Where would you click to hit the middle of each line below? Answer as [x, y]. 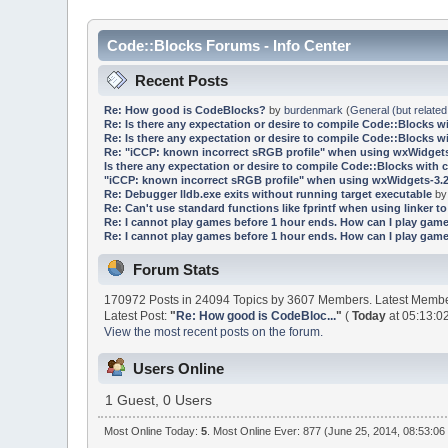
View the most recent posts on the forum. [214, 332]
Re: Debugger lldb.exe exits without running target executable [267, 193]
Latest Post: [137, 316]
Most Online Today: [152, 431]
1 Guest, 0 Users [159, 400]
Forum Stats [176, 270]
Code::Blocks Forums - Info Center [229, 46]
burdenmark [313, 109]
